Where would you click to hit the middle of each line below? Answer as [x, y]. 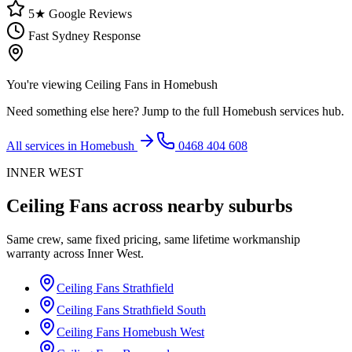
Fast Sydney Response [83, 35]
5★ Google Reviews [79, 13]
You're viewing [46, 84]
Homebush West [163, 332]
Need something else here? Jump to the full [114, 111]
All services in [43, 145]
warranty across [47, 253]
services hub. [310, 111]
